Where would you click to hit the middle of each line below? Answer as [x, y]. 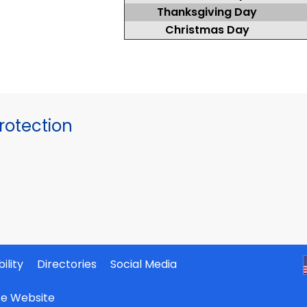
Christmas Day [207, 30]
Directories [67, 264]
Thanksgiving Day [207, 12]
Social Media [144, 264]
